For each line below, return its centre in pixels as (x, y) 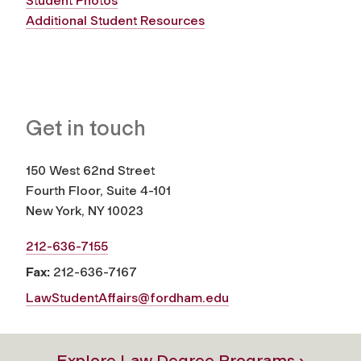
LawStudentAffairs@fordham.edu (127, 298)
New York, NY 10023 (85, 211)
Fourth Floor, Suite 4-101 (98, 191)
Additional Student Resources (115, 21)
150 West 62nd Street (90, 171)
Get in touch (86, 129)
